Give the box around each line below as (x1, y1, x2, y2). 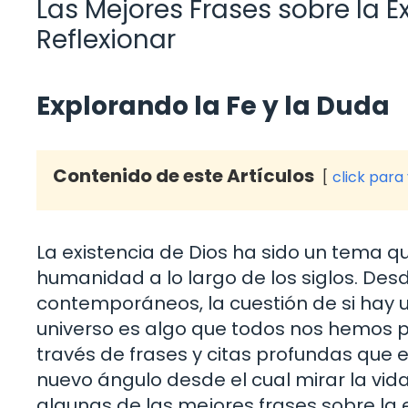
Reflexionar (36, 21, 176, 57)
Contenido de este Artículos (53, 162, 314, 189)
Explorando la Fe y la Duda (36, 87, 390, 124)
